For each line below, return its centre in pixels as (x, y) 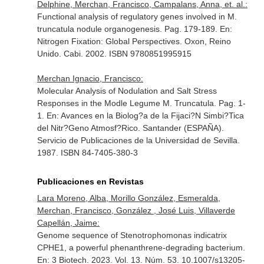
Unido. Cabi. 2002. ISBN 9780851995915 (114, 54)
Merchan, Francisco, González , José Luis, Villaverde (136, 210)
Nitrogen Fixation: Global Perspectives (108, 41)
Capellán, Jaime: (68, 223)
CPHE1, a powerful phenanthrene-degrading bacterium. (141, 247)
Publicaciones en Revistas (90, 181)
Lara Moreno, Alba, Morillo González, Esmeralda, (128, 198)
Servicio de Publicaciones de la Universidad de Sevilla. (138, 140)
